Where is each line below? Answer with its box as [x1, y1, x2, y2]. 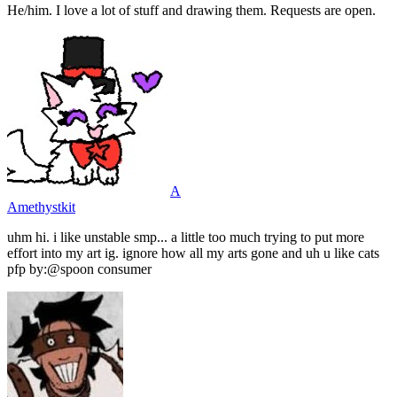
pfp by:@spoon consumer [7, 261, 152, 277]
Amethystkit [7, 199, 75, 215]
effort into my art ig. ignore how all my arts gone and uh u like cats [7, 245, 379, 261]
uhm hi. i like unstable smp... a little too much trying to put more [7, 230, 364, 245]
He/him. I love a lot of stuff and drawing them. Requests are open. [7, 3, 376, 19]
